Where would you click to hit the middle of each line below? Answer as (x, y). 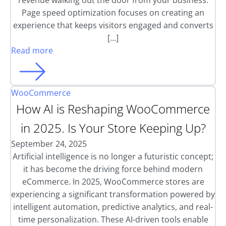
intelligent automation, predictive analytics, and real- (113, 207)
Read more (32, 50)
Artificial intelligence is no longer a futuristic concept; (113, 156)
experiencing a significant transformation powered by (113, 194)
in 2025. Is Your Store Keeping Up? (113, 128)
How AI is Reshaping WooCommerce (113, 109)
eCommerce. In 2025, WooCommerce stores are (113, 182)
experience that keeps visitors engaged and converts (113, 25)
